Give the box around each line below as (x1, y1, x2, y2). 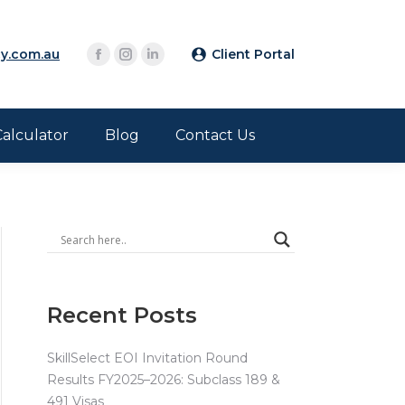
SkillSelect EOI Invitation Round (47, 350, 248, 366)
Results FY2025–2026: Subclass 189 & (47, 372, 280, 388)
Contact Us (175, 127, 255, 144)
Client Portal (212, 46, 295, 62)
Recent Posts (47, 302, 197, 328)
